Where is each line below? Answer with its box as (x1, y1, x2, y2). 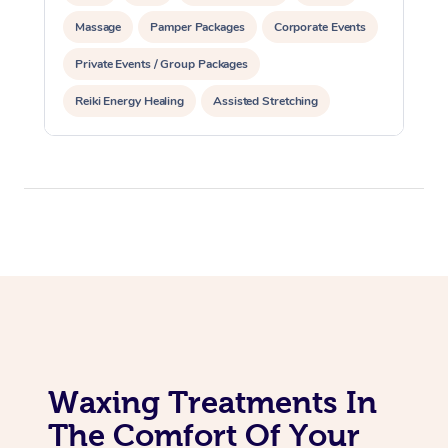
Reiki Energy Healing (75, 93, 184, 110)
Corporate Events (273, 19, 367, 36)
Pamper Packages (150, 19, 245, 36)
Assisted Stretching (213, 93, 319, 110)
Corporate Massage (273, 26, 431, 50)
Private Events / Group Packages (75, 56, 248, 73)
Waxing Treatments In (48, 385, 377, 420)
